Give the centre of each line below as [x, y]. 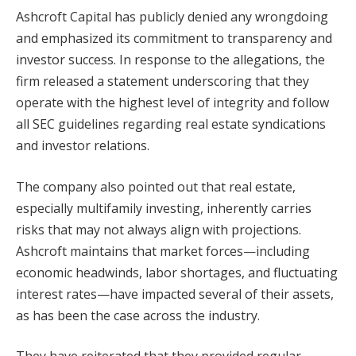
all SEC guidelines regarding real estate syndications [171, 124]
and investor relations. [83, 145]
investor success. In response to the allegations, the [170, 59]
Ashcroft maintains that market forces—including [163, 251]
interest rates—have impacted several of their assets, [175, 294]
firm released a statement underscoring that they [163, 81]
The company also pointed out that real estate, [156, 186]
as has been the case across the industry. [138, 315]
